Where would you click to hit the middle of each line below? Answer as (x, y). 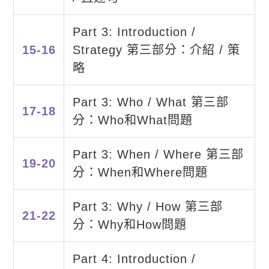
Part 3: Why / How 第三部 (147, 207)
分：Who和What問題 (132, 120)
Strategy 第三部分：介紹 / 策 (156, 50)
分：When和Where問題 (140, 173)
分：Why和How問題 (129, 225)
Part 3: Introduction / (134, 32)
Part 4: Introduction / (134, 259)
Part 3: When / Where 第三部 (158, 155)
